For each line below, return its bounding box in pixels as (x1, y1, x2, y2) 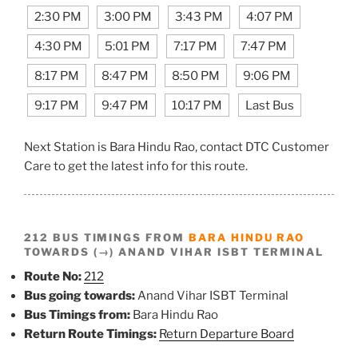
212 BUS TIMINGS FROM (24, 230, 189, 244)
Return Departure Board (159, 326, 294, 341)
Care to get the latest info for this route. (24, 159, 248, 174)
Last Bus (245, 97, 294, 113)
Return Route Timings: (24, 326, 157, 341)
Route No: (24, 268, 82, 284)
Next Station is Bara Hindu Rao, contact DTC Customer (24, 140, 329, 155)
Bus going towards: (24, 288, 135, 303)
